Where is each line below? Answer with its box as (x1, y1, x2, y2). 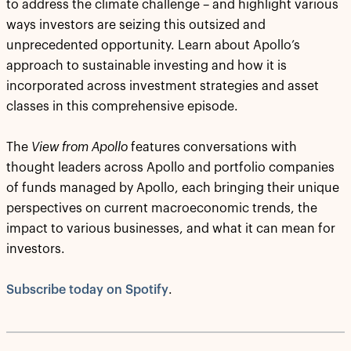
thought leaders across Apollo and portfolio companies (6, 161, 335, 174)
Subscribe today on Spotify (6, 284, 168, 296)
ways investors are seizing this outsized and (6, 19, 266, 31)
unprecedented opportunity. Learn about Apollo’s (6, 39, 300, 52)
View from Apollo (31, 141, 128, 154)
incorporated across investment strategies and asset (6, 80, 319, 92)
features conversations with (128, 141, 297, 154)
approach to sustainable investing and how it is (6, 60, 287, 72)
